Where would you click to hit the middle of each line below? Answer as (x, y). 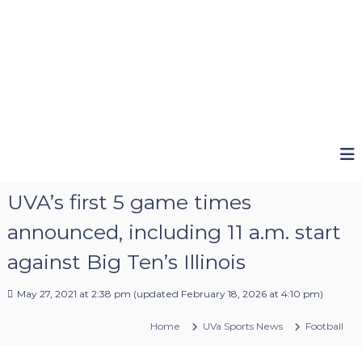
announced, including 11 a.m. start (174, 232)
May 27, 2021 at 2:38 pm (74, 293)
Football (325, 326)
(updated (156, 293)
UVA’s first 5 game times (129, 202)
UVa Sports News (243, 326)
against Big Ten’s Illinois (126, 261)
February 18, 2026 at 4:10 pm (250, 293)
